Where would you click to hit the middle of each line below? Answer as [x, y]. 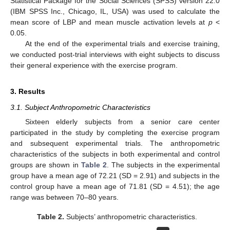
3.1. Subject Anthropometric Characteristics [80, 107]
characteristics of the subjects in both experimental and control [115, 154]
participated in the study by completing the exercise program [115, 133]
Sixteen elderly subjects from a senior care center [122, 122]
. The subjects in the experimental [164, 165]
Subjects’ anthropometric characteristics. [131, 217]
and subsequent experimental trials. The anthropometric [115, 143]
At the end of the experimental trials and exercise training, [122, 43]
